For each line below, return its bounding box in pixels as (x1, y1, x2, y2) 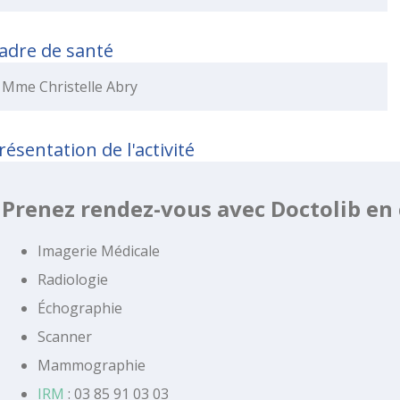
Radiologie (37, 269, 108, 289)
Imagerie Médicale (37, 240, 160, 261)
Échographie (37, 297, 122, 318)
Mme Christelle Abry (2, 76, 137, 96)
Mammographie (37, 354, 146, 375)
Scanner (37, 326, 92, 346)
